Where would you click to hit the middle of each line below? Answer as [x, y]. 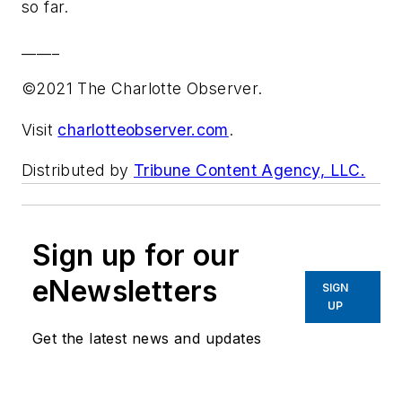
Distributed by [78, 170]
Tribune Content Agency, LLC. [250, 170]
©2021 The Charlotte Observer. [142, 89]
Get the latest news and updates [147, 339]
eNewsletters [125, 292]
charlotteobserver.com [143, 129]
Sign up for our [136, 256]
